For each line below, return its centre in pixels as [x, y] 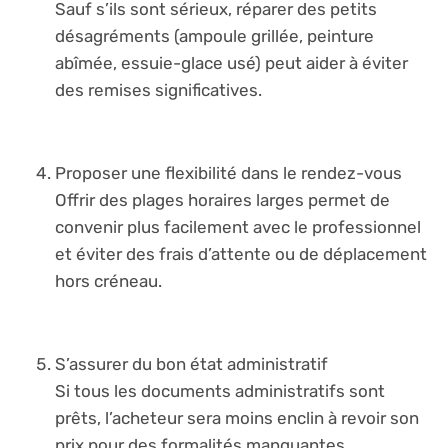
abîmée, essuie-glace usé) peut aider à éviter [231, 63]
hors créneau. [108, 280]
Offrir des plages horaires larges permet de [222, 199]
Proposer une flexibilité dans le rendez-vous [228, 172]
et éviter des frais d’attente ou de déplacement [241, 253]
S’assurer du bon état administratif [191, 363]
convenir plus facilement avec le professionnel [238, 226]
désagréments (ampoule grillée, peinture [214, 36]
